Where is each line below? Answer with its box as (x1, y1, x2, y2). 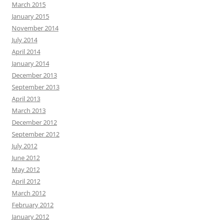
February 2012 (12, 200, 54, 209)
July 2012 (12, 141, 37, 150)
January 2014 (12, 59, 49, 68)
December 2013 (12, 71, 57, 80)
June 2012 (12, 153, 40, 162)
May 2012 (12, 165, 40, 174)
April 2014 (12, 47, 40, 56)
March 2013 (12, 106, 46, 115)
